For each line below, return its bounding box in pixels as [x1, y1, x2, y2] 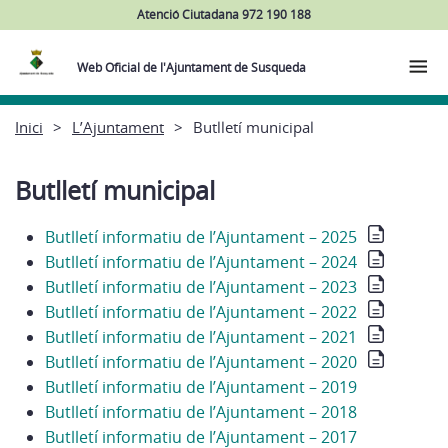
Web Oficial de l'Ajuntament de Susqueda [77, 59, 307, 76]
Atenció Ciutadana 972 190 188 [137, 5, 311, 23]
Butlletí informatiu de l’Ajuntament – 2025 [45, 226, 357, 248]
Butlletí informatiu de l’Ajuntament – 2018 [45, 401, 357, 423]
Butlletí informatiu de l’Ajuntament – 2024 [45, 251, 357, 273]
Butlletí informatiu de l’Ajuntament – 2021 [45, 326, 357, 348]
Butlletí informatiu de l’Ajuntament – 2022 [45, 301, 357, 323]
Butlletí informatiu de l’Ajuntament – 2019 [45, 376, 357, 398]
